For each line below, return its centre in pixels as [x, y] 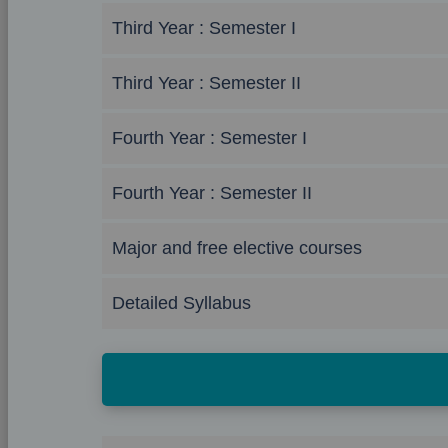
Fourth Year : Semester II [212, 193]
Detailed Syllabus [181, 303]
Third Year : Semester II [206, 83]
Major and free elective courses [237, 248]
